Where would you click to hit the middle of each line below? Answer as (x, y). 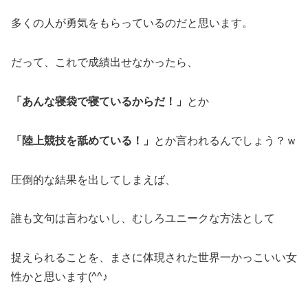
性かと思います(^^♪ (59, 277)
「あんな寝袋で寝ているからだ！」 (99, 101)
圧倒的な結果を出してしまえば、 (93, 179)
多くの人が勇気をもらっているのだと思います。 (132, 23)
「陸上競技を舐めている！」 (82, 140)
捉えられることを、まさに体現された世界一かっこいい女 (154, 258)
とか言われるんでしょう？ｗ (225, 140)
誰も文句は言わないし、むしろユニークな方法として (143, 219)
